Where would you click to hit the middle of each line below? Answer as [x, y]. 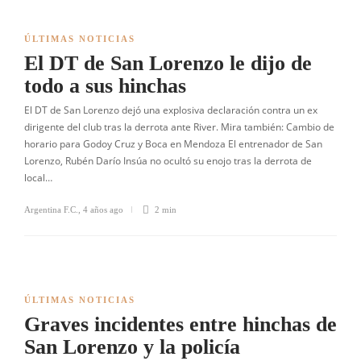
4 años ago [103, 210]
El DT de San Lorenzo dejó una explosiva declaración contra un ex [171, 110]
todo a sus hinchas [105, 86]
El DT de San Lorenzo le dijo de [168, 63]
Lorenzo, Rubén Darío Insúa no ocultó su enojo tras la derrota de [168, 161]
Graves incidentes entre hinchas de [180, 324]
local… [38, 178]
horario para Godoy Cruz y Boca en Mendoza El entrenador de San [173, 144]
